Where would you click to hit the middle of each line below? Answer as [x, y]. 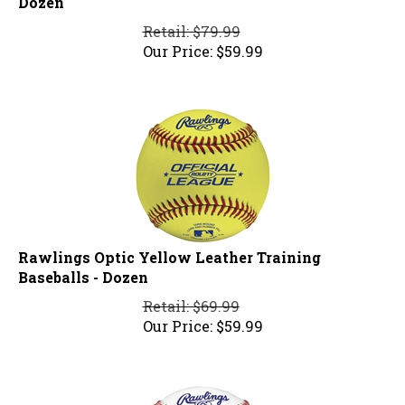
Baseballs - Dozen [83, 269]
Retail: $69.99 [191, 298]
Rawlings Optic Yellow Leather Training [170, 250]
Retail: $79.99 [191, 24]
